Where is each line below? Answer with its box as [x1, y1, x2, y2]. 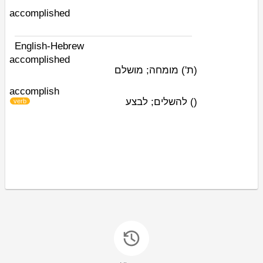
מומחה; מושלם [114, 65, 181, 76]
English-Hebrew [15, 41, 84, 52]
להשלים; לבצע [126, 96, 190, 107]
